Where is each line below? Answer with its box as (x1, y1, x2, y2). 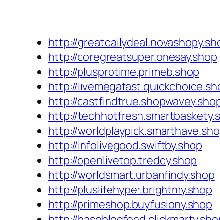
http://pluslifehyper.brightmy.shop (48, 182, 212, 197)
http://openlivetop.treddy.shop (48, 153, 197, 168)
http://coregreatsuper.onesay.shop (48, 50, 217, 65)
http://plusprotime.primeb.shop (48, 64, 199, 80)
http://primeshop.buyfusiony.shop (48, 197, 212, 212)
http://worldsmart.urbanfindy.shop (48, 167, 215, 183)
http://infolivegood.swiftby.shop (48, 138, 202, 153)
